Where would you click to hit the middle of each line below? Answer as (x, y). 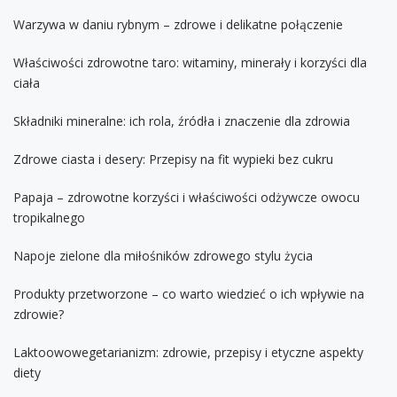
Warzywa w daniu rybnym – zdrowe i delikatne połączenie (178, 24)
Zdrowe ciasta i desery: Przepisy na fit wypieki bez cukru (173, 159)
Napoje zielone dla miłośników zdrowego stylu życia (163, 255)
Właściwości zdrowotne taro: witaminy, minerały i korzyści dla (190, 62)
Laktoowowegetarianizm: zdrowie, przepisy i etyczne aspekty (188, 352)
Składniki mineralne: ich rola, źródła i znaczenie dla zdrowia (182, 121)
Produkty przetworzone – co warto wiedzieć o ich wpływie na (189, 293)
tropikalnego (49, 217)
